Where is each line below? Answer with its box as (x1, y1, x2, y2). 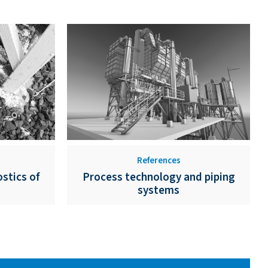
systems (138, 182, 179, 199)
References (136, 154, 181, 167)
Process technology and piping (82, 169, 235, 185)
